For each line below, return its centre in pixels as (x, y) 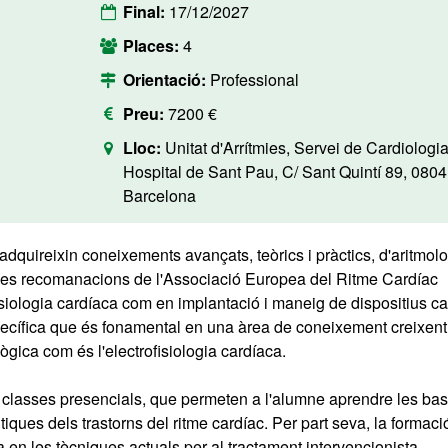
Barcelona (159, 195)
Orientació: (166, 79)
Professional (254, 79)
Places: (152, 45)
